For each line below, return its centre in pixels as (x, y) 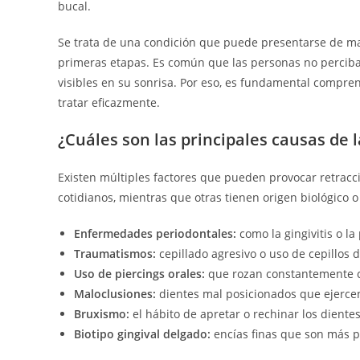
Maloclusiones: (115, 294)
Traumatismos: (115, 254)
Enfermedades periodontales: (155, 234)
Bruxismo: (102, 314)
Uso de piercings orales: (139, 274)
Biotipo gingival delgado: (142, 334)
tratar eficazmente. (109, 103)
